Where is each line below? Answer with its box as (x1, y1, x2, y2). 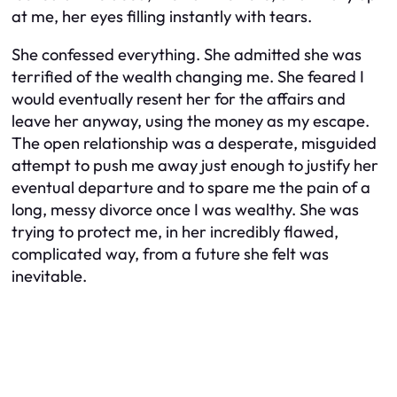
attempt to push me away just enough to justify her (12, 155, 378, 175)
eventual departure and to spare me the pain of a (12, 177, 370, 198)
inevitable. (12, 266, 87, 286)
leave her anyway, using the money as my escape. (12, 111, 370, 131)
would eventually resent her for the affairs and (12, 89, 346, 109)
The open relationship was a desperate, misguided (12, 133, 377, 153)
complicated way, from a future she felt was (12, 244, 329, 264)
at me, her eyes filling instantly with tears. (12, 5, 312, 27)
